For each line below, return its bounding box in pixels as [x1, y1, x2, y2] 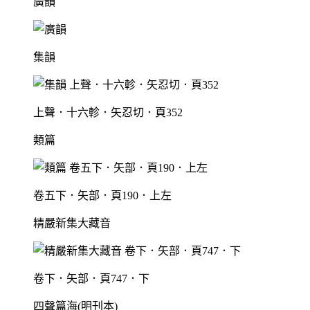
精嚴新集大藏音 [33, 217, 111, 230]
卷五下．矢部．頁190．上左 [33, 190, 172, 202]
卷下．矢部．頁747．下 [33, 273, 149, 285]
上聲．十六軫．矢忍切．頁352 [33, 107, 183, 119]
